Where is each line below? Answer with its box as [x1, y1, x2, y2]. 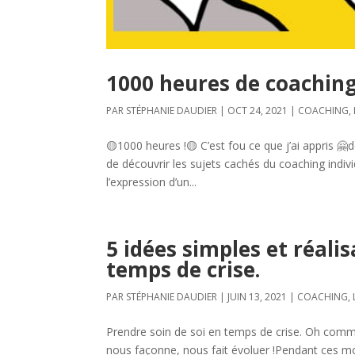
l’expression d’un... [106, 174, 197, 190]
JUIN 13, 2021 [227, 290, 288, 304]
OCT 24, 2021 [227, 104, 288, 118]
